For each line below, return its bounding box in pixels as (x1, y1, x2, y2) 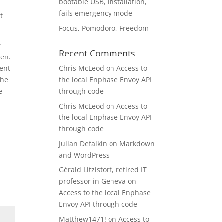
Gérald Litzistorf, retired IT (59, 165, 147, 174)
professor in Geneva (59, 176, 126, 186)
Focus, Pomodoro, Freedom (59, 23, 149, 33)
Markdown (119, 139, 155, 148)
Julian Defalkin (59, 139, 108, 148)
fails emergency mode (59, 8, 133, 18)
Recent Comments (59, 47, 136, 59)
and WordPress (59, 150, 110, 160)
